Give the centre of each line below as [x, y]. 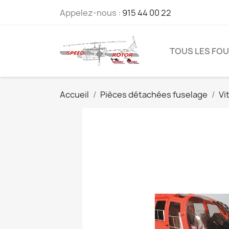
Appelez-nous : [91, 13]
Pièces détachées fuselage [154, 95]
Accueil [74, 95]
